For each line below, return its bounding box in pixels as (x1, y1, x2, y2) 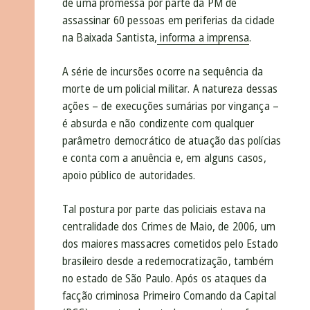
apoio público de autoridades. (62, 167, 196, 183)
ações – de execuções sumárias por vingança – (62, 98, 280, 114)
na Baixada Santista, (62, 30, 158, 46)
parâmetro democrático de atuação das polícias (62, 133, 282, 149)
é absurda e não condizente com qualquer (62, 116, 255, 131)
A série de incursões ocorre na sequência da (62, 64, 263, 80)
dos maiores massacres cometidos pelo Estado (62, 236, 278, 252)
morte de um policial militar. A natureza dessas (62, 81, 278, 97)
